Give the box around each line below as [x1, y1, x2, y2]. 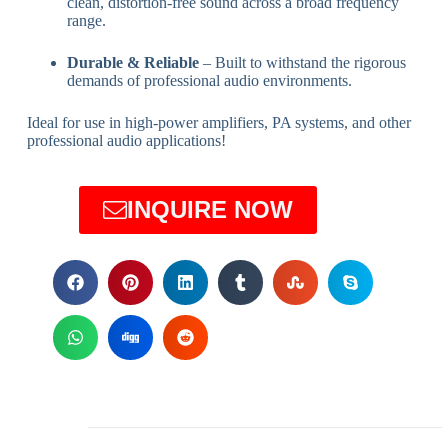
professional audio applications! [26, 131, 226, 149]
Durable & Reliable [66, 53, 199, 71]
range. [66, 11, 106, 29]
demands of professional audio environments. [66, 71, 352, 89]
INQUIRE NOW [127, 195, 294, 223]
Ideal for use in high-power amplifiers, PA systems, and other [26, 113, 411, 131]
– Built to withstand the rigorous [198, 53, 406, 71]
